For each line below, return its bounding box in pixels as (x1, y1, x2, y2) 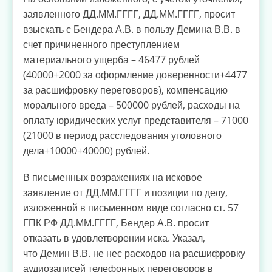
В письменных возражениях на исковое (23, 170, 202, 184)
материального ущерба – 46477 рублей (23, 52, 200, 66)
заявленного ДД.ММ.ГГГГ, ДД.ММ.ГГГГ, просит (23, 7, 235, 21)
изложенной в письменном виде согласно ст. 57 (23, 200, 239, 214)
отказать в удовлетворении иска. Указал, (23, 231, 205, 245)
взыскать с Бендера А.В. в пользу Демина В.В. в (23, 22, 240, 36)
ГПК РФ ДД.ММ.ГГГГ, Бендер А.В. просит (23, 216, 209, 229)
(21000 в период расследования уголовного (23, 128, 222, 142)
